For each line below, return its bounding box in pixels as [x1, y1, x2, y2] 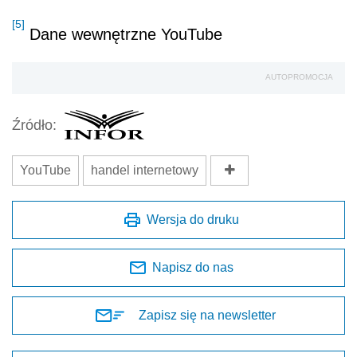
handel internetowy [91, 163, 198, 177]
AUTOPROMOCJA [265, 73, 333, 81]
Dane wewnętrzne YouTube [25, 25, 222, 43]
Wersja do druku [147, 213, 239, 226]
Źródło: [12, 116, 57, 133]
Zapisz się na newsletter [139, 308, 276, 322]
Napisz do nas [152, 261, 233, 274]
